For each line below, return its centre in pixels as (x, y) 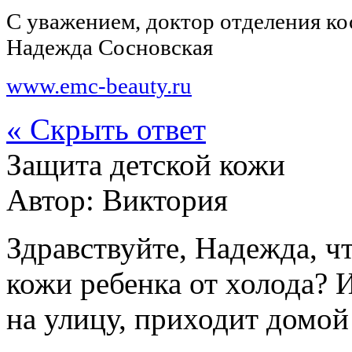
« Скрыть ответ (106, 129)
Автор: (54, 200)
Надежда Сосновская (110, 47)
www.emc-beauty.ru (99, 85)
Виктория (165, 200)
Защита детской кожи (146, 164)
